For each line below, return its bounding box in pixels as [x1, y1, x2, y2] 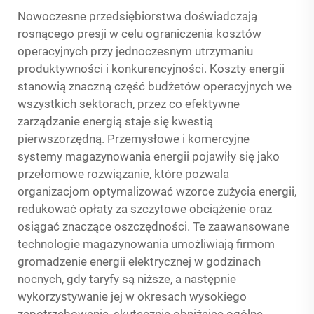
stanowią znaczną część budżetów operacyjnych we [18, 79, 292, 93]
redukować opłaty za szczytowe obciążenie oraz [18, 202, 272, 216]
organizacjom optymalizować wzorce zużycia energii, [18, 184, 296, 198]
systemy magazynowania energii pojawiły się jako [18, 149, 280, 163]
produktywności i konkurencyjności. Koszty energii [18, 62, 285, 76]
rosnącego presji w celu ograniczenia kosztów [18, 27, 261, 41]
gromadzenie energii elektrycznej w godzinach [18, 254, 261, 268]
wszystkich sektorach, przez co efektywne [18, 97, 240, 111]
